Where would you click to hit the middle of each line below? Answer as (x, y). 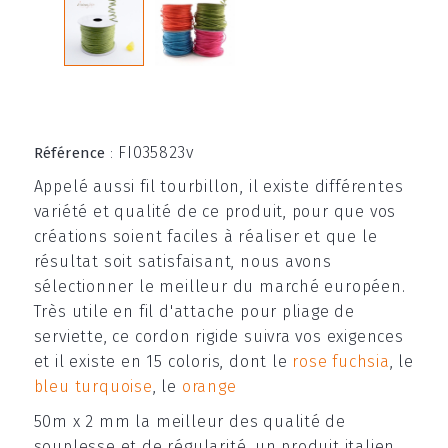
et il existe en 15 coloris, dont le (163, 361)
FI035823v (156, 153)
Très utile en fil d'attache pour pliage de (194, 311)
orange (209, 386)
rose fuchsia (341, 361)
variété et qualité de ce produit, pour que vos (215, 211)
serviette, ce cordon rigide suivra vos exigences (218, 336)
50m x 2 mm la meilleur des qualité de (190, 422)
